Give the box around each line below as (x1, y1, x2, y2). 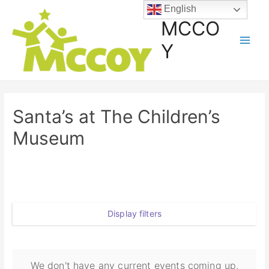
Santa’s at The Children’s (13, 105, 221, 127)
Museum (13, 127, 85, 149)
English (162, 4, 197, 14)
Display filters (107, 208, 162, 219)
